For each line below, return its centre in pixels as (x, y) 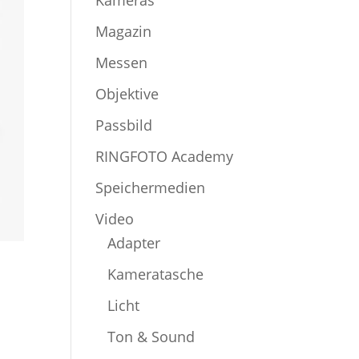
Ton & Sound (151, 337)
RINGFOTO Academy (165, 157)
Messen (122, 63)
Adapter (134, 243)
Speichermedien (151, 188)
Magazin (124, 32)
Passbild (124, 125)
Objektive (127, 94)
